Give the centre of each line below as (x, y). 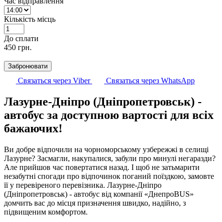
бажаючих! (33, 128)
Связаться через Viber (54, 80)
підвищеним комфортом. (46, 212)
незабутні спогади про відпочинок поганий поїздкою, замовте (109, 176)
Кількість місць (30, 19)
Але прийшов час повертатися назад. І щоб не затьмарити (102, 167)
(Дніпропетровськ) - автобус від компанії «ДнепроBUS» (99, 194)
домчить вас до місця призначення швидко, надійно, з (95, 203)
